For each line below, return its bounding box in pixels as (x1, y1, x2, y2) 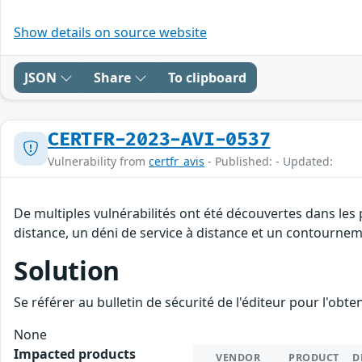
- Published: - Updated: (204, 153, 333, 169)
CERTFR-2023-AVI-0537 (48, 128, 271, 151)
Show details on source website (14, 23, 207, 41)
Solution (14, 252, 120, 288)
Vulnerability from (48, 153, 149, 169)
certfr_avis (149, 153, 204, 169)
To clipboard (168, 68, 246, 86)
